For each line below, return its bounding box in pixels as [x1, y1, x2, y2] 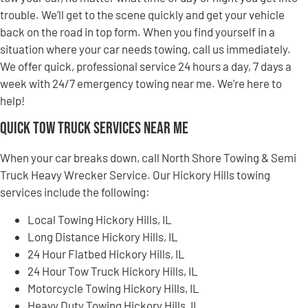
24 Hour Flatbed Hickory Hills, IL [27, 246, 185, 261]
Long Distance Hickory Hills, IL [27, 229, 178, 243]
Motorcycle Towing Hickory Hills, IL [27, 280, 199, 295]
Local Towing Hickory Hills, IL [27, 212, 172, 226]
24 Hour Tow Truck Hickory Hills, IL [27, 263, 198, 278]
